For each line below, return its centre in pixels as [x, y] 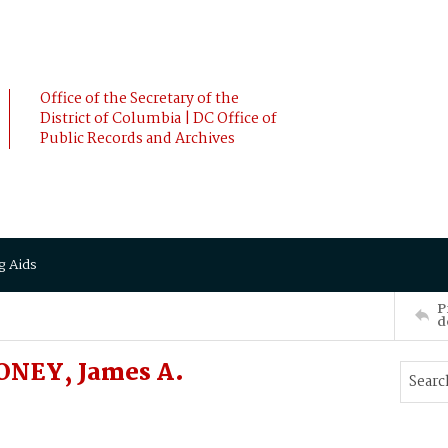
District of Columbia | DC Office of [158, 119]
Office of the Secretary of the [139, 99]
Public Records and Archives [137, 139]
